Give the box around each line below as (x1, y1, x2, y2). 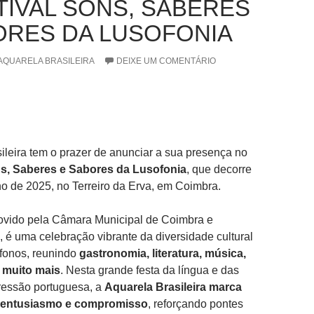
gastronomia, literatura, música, (79, 247, 246, 259)
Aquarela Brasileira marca (104, 281, 242, 293)
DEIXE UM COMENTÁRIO (116, 56, 216, 66)
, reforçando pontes (148, 298, 243, 310)
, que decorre (186, 163, 252, 175)
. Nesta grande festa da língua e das (60, 264, 239, 276)
